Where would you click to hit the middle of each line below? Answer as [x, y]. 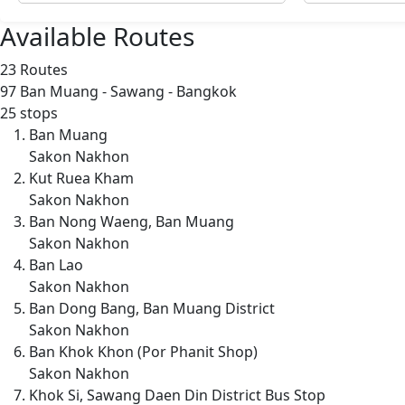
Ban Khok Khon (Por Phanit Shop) [143, 351]
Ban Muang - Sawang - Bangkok [127, 91]
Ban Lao [56, 264]
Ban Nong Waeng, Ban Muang [132, 221]
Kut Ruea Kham [81, 178]
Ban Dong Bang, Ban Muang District [152, 308]
